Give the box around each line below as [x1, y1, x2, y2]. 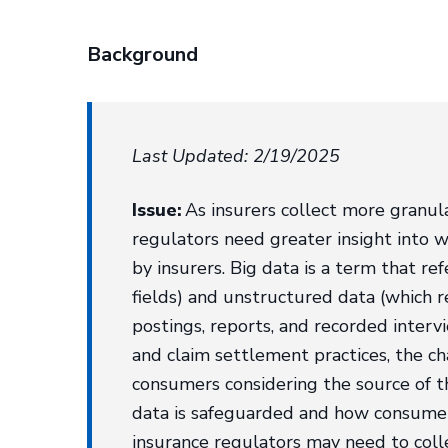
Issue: [132, 198, 183, 222]
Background [87, 41, 199, 68]
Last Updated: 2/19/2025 [132, 144, 341, 168]
